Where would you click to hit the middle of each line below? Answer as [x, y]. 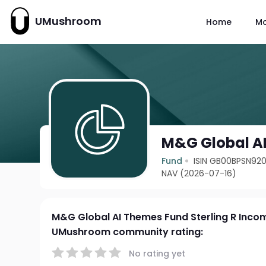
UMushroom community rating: [128, 232]
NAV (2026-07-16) [199, 173]
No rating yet [157, 253]
